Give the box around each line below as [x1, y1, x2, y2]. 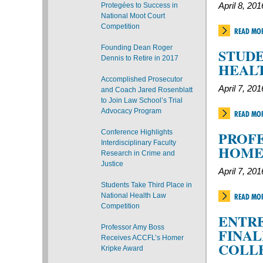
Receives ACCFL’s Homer [101, 234, 184, 242]
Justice [101, 160, 123, 168]
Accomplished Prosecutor [101, 75, 183, 83]
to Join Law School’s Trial [101, 96, 183, 104]
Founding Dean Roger [101, 43, 173, 52]
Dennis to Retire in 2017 [101, 54, 178, 62]
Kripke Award [101, 244, 143, 252]
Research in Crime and [101, 149, 175, 157]
